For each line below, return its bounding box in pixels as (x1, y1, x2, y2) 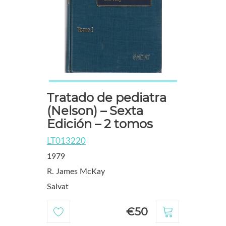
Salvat (46, 183, 69, 191)
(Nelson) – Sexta (46, 103, 143, 119)
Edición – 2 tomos (46, 117, 153, 132)
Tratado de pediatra (46, 90, 166, 105)
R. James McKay (46, 167, 105, 176)
